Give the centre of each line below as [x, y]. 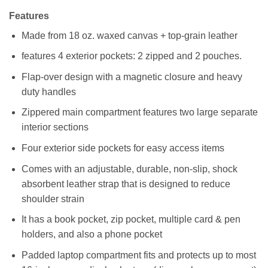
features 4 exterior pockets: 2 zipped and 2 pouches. [131, 56]
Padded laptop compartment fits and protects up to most [138, 255]
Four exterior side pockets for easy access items [123, 148]
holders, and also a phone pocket [92, 234]
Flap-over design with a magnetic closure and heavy [132, 77]
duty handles [48, 92]
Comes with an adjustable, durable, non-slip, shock [129, 169]
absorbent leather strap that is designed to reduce [126, 184]
